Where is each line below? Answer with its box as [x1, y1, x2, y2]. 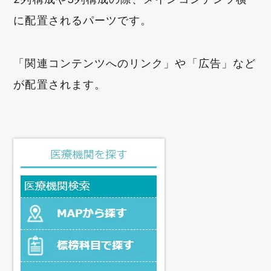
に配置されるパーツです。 [13, 14, 152, 27]
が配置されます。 [13, 78, 106, 91]
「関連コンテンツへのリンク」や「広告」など [13, 57, 256, 70]
